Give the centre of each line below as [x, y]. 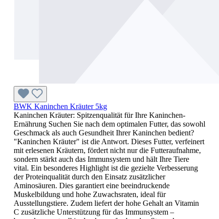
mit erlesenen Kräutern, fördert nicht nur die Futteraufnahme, [107, 150]
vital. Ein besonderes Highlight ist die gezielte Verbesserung [106, 168]
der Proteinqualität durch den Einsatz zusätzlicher [89, 176]
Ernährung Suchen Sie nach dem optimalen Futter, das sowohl [109, 124]
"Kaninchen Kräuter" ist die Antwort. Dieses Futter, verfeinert [109, 141]
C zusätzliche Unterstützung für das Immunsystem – [94, 212]
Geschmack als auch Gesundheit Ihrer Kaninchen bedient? [104, 132]
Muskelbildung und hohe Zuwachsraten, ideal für [90, 194]
